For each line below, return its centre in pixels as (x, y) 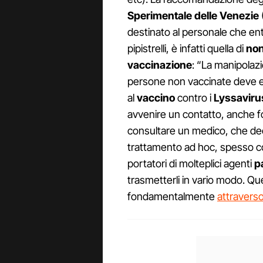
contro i (194, 98)
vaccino (156, 98)
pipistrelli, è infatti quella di (187, 49)
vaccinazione (160, 65)
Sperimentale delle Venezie (193, 16)
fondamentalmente (172, 197)
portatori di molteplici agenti (191, 164)
